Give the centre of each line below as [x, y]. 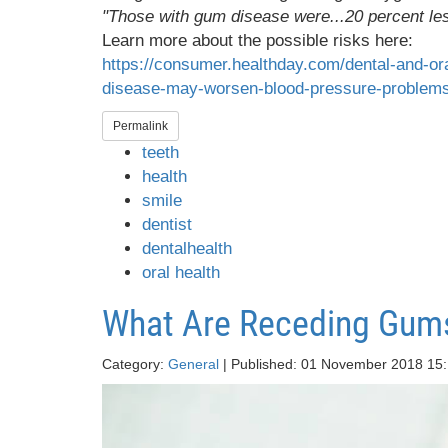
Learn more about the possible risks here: [257, 41]
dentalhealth [187, 249]
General [193, 364]
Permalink [140, 126]
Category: [135, 364]
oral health [181, 273]
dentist [167, 225]
